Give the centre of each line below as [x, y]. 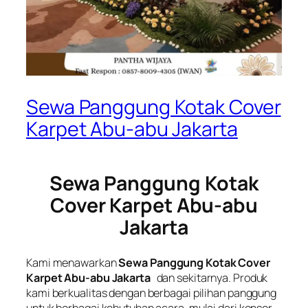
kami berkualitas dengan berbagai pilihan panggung [152, 293]
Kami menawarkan [73, 263]
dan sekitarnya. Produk [211, 278]
